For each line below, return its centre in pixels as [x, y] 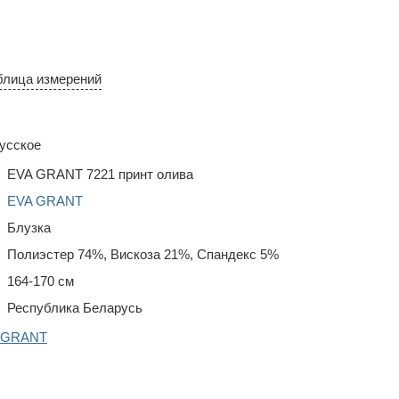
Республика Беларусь [75, 308]
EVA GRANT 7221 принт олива [100, 174]
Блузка [29, 228]
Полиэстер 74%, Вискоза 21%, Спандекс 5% [143, 254]
